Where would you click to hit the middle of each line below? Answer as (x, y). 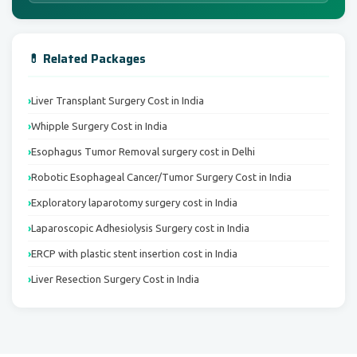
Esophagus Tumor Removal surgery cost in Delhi (143, 151)
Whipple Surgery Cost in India (99, 126)
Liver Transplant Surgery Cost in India (118, 100)
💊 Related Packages (87, 59)
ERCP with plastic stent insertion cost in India (134, 253)
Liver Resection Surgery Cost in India (115, 279)
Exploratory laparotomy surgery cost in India (134, 202)
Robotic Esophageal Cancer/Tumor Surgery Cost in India (161, 177)
